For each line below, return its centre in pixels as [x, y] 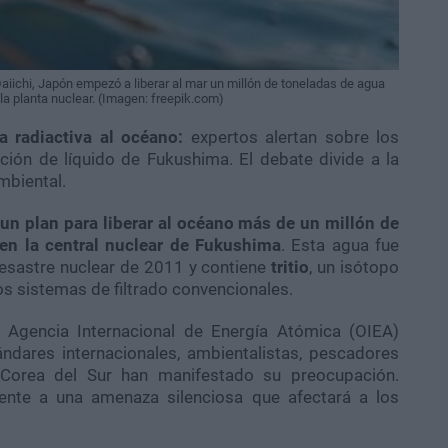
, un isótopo [354, 266]
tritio [290, 266]
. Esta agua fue [340, 244]
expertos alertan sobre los [291, 136]
